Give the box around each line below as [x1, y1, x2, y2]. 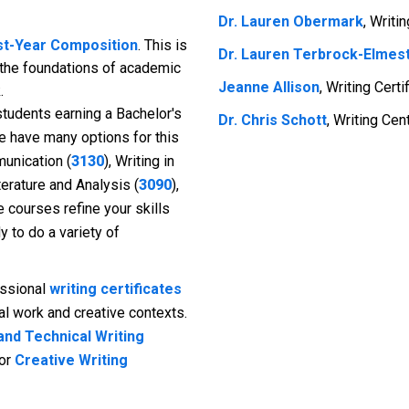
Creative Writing [15, 351, 128, 369]
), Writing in [104, 152, 174, 170]
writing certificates [49, 280, 182, 298]
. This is [138, 37, 187, 54]
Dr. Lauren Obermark [218, 13, 363, 30]
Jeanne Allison [218, 79, 320, 96]
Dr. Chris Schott [218, 111, 327, 129]
